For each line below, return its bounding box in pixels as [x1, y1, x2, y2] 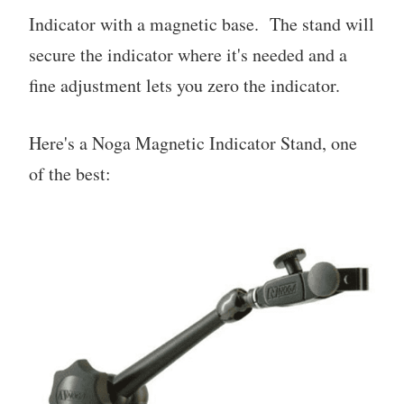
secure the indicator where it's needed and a [29, 42, 347, 68]
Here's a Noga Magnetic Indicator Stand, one [29, 131, 357, 156]
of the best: [29, 161, 111, 187]
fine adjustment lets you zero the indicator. [29, 73, 340, 98]
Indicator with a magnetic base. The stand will [29, 12, 374, 37]
